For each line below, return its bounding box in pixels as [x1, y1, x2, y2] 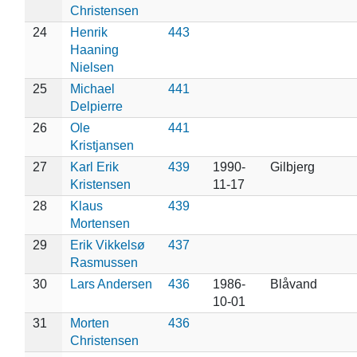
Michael [69, 81, 115, 96]
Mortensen [69, 216, 130, 230]
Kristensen [69, 177, 131, 191]
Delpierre [69, 99, 123, 113]
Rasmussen [69, 255, 138, 269]
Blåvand [269, 277, 317, 291]
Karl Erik [69, 159, 119, 174]
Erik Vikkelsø [69, 237, 145, 252]
